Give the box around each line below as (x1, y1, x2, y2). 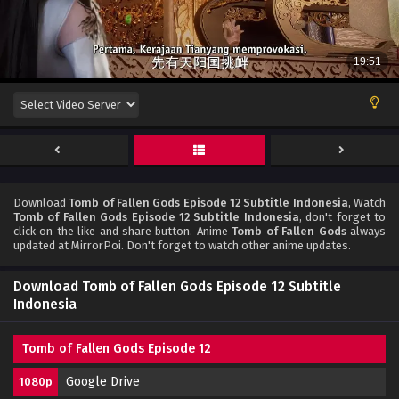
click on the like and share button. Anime (13, 224, 232, 238)
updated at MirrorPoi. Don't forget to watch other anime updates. (13, 238, 351, 252)
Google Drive (66, 373, 140, 389)
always (346, 224, 387, 238)
